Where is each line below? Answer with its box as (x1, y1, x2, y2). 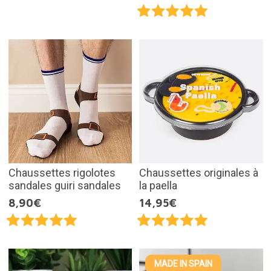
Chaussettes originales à (139, 166, 258, 179)
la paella (139, 178, 177, 192)
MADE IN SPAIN (154, 258, 212, 269)
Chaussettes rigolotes (8, 166, 116, 179)
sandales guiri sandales (8, 178, 121, 192)
